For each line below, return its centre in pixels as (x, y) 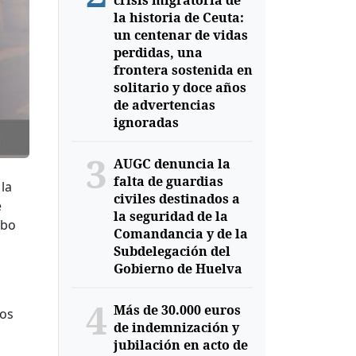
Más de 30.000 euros (177, 310)
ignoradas (146, 122)
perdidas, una (158, 52)
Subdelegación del (172, 251)
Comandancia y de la (180, 234)
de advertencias (164, 105)
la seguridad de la (170, 216)
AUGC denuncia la (172, 164)
